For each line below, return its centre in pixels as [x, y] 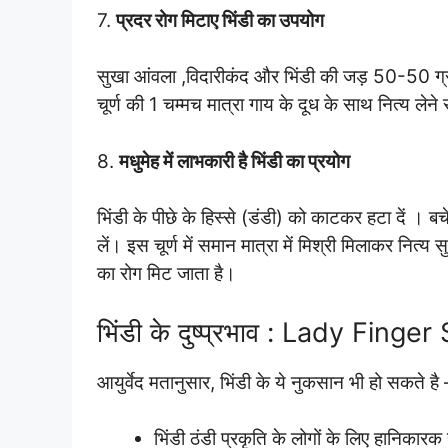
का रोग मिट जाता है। [166, 273]
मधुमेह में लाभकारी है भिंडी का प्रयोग [234, 161]
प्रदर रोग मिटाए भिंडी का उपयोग [220, 20]
